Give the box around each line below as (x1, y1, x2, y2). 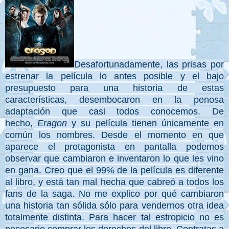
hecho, (5, 118, 38, 129)
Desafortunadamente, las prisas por (74, 59, 224, 70)
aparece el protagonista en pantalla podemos (5, 142, 224, 152)
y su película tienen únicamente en (67, 118, 224, 129)
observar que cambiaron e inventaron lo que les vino (5, 153, 224, 164)
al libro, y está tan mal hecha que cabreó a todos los (5, 177, 224, 188)
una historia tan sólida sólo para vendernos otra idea (5, 200, 224, 211)
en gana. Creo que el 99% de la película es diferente (5, 165, 224, 176)
